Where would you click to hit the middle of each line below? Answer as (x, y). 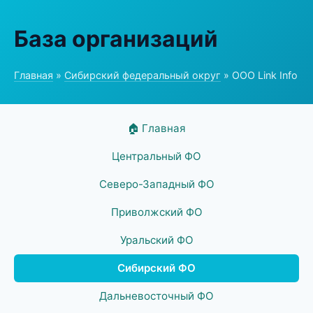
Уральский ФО (156, 240)
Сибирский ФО (156, 268)
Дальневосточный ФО (156, 296)
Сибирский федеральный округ (143, 75)
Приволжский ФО (156, 212)
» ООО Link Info (259, 75)
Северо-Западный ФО (156, 184)
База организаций (116, 39)
